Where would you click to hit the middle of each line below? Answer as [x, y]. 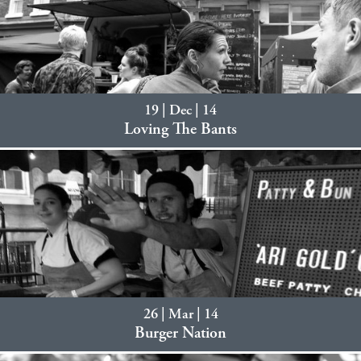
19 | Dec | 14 [180, 111]
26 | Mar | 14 [180, 315]
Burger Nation [180, 334]
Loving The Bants [180, 130]
